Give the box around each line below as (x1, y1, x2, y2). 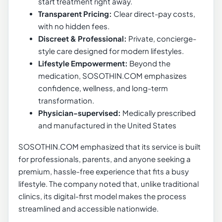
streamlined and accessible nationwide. (18, 204, 159, 213)
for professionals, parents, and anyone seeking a (18, 155, 191, 164)
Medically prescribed (122, 109, 196, 117)
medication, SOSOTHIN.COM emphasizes (38, 71, 187, 80)
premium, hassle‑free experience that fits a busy (18, 167, 189, 176)
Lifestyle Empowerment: (38, 59, 128, 68)
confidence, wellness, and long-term (38, 84, 168, 93)
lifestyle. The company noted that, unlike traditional (18, 179, 199, 188)
